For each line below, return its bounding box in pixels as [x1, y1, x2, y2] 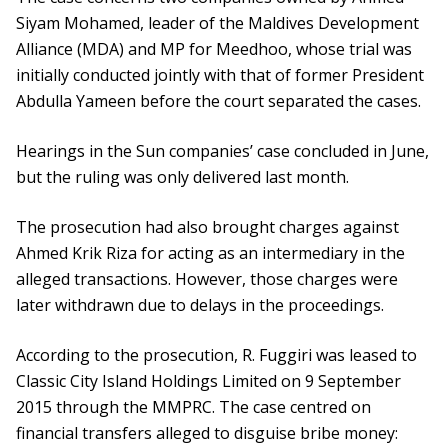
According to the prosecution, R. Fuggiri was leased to [16, 344, 417, 367]
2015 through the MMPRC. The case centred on [16, 396, 371, 419]
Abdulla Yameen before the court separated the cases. [16, 90, 421, 113]
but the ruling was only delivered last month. [16, 166, 349, 189]
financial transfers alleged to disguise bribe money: [16, 422, 398, 445]
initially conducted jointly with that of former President [16, 64, 424, 87]
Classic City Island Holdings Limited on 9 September [16, 370, 401, 393]
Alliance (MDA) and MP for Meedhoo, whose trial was [16, 38, 412, 61]
